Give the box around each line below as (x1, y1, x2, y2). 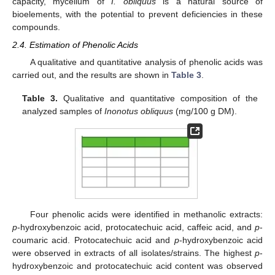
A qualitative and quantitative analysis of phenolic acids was (29, 56, 263, 67)
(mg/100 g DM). (173, 106, 238, 116)
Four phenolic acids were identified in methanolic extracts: (29, 209, 263, 219)
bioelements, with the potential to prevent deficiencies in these (12, 9, 263, 20)
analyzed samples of (22, 106, 105, 116)
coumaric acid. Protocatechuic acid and (12, 234, 174, 245)
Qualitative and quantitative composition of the (58, 93, 258, 103)
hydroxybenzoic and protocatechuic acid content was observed (12, 260, 263, 271)
